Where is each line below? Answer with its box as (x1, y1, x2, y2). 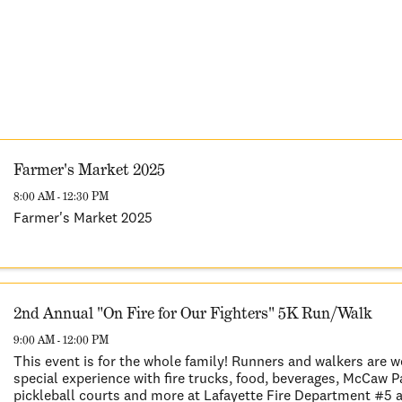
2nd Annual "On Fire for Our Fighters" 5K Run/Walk (13, 302, 373, 323)
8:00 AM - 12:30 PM (13, 188, 109, 204)
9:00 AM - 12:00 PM (13, 331, 109, 347)
